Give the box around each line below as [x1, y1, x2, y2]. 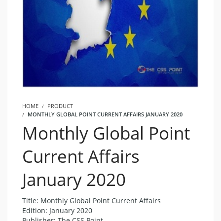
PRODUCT [47, 102, 73, 110]
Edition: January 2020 [22, 206, 92, 216]
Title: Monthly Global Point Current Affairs [22, 196, 161, 206]
